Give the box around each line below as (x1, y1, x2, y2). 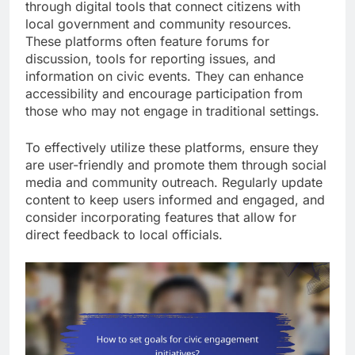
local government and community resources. (25, 16, 292, 32)
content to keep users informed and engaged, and (25, 192, 325, 208)
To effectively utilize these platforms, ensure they (25, 139, 319, 156)
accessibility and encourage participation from (25, 86, 303, 102)
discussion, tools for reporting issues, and (25, 51, 276, 67)
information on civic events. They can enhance (25, 68, 303, 85)
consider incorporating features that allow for (25, 209, 296, 226)
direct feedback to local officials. (25, 227, 223, 243)
